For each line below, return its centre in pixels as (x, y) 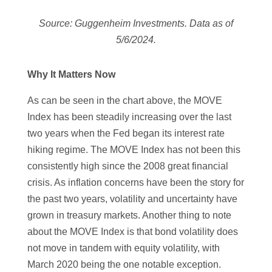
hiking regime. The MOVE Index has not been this (134, 149)
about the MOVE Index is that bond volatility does (132, 231)
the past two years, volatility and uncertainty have (132, 199)
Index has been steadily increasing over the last (129, 117)
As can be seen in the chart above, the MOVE (124, 100)
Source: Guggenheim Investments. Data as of (136, 23)
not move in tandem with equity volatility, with (123, 248)
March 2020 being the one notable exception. (124, 264)
